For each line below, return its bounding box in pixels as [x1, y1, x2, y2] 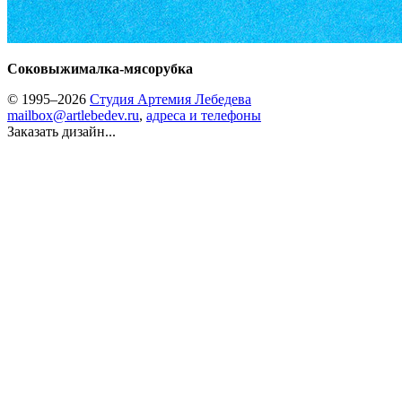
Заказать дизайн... [7, 124, 116, 139]
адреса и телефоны [146, 108, 261, 123]
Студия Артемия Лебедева [90, 92, 251, 107]
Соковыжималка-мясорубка [7, 61, 193, 76]
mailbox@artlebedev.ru [7, 108, 139, 123]
